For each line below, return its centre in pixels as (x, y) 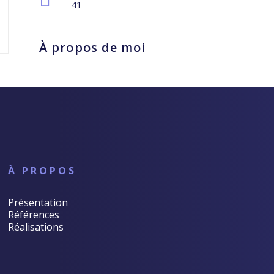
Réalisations (35, 227)
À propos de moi (93, 47)
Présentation (38, 202)
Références (33, 215)
